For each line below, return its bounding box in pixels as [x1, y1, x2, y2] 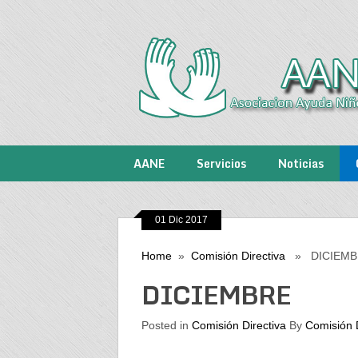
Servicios [197, 154, 246, 173]
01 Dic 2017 [154, 214, 208, 225]
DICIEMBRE [141, 274, 291, 316]
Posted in [141, 319, 192, 332]
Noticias [278, 154, 324, 173]
